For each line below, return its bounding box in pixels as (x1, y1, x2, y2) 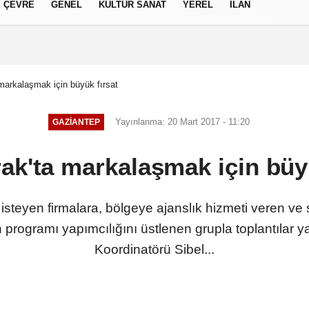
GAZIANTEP (52, 117, 100, 127)
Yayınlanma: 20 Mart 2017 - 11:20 (114, 117, 250, 128)
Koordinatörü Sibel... (94, 242, 215, 257)
